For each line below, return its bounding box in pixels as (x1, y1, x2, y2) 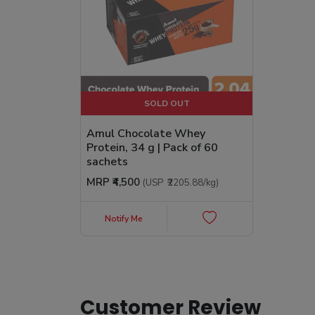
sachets (86, 153, 128, 169)
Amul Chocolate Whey (86, 125, 205, 141)
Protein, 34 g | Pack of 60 (86, 139, 218, 155)
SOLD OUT (143, 97, 190, 109)
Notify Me (104, 213, 143, 225)
